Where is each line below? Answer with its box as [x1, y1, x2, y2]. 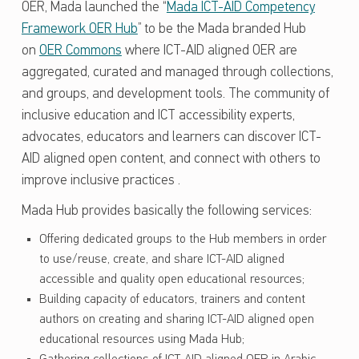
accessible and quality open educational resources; [38, 273, 305, 287]
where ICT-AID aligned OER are [121, 44, 297, 58]
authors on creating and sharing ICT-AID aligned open [38, 313, 314, 327]
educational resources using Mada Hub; [38, 333, 244, 347]
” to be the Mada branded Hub [137, 22, 306, 37]
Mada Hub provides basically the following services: [21, 204, 312, 218]
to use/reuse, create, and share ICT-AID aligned [38, 253, 284, 267]
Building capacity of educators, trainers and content [38, 293, 305, 307]
